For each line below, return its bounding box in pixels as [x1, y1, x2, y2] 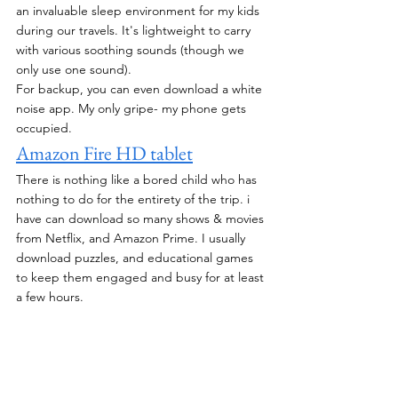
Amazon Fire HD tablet [16, 139, 193, 166]
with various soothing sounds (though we [16, 41, 248, 58]
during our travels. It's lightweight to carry [16, 21, 254, 38]
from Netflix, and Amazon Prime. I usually [16, 229, 249, 246]
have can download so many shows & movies [16, 210, 267, 227]
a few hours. [16, 288, 87, 305]
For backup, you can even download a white [16, 80, 266, 97]
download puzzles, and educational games [16, 249, 257, 266]
